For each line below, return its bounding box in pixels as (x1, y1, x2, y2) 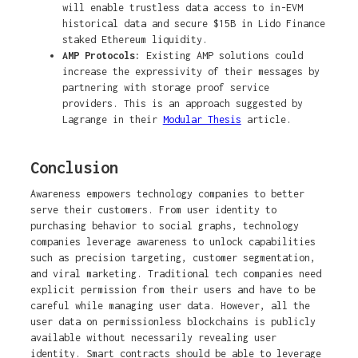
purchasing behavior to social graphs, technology (30, 220, 299, 233)
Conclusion (30, 158, 118, 177)
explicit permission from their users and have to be (30, 284, 316, 296)
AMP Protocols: (62, 50, 146, 62)
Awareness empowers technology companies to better (30, 188, 304, 201)
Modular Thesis (162, 113, 241, 126)
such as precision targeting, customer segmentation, (30, 252, 316, 265)
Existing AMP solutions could (145, 50, 303, 62)
